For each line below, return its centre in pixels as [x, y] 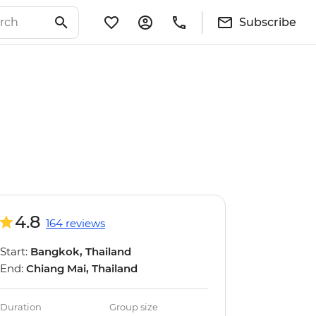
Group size [134, 307]
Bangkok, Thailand [81, 251]
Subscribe [268, 22]
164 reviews [75, 223]
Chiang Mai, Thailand [82, 268]
